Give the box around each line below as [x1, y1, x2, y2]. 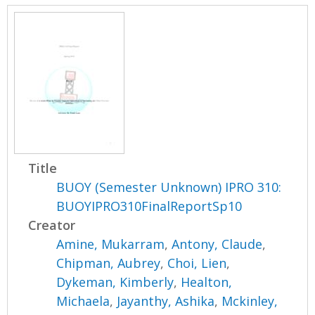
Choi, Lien [167, 254, 227, 271]
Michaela [56, 292, 110, 309]
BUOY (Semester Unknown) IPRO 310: [56, 178, 282, 195]
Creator [28, 216, 76, 233]
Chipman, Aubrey [56, 254, 161, 271]
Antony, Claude [172, 235, 263, 252]
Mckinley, [221, 292, 278, 309]
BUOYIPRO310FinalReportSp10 [56, 197, 243, 214]
